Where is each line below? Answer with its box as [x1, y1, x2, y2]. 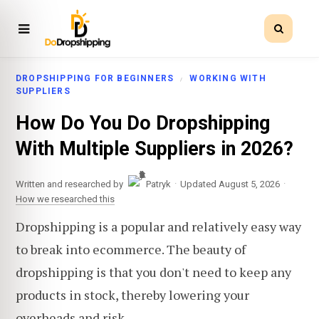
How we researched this [16, 193, 115, 204]
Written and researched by [16, 178, 123, 189]
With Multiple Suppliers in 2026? [16, 137, 293, 161]
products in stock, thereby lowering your [16, 286, 249, 303]
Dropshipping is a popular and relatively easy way [16, 217, 301, 235]
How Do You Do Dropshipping [16, 112, 270, 135]
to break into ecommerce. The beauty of [16, 240, 246, 258]
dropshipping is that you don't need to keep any [16, 263, 291, 281]
